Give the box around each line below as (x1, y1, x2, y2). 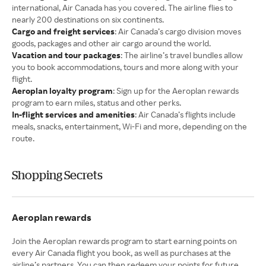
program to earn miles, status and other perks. (12, 97, 181, 107)
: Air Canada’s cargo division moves (115, 26, 241, 36)
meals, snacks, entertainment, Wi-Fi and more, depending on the (12, 121, 247, 131)
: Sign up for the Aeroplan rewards (113, 85, 239, 96)
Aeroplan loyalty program (12, 85, 113, 96)
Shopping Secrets (12, 167, 103, 182)
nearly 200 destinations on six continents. (12, 14, 164, 24)
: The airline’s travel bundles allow (121, 49, 243, 60)
